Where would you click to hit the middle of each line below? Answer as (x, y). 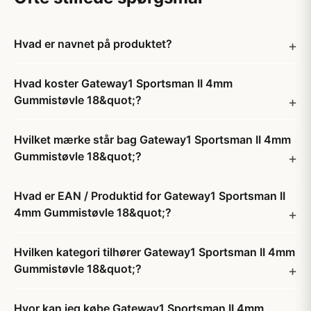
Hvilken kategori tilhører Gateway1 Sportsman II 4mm (154, 252)
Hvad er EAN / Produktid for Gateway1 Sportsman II (150, 196)
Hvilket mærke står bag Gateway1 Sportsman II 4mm (152, 140)
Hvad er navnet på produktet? (93, 44)
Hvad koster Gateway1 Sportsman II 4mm (123, 83)
